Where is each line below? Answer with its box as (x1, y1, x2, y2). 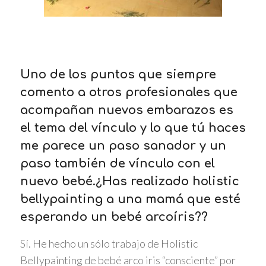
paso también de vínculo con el (20, 157, 215, 171)
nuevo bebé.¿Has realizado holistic (20, 175, 239, 189)
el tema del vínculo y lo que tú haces (20, 121, 246, 135)
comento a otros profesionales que (20, 85, 237, 100)
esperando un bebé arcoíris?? (20, 210, 208, 224)
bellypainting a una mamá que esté (20, 192, 240, 207)
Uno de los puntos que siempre (20, 68, 216, 82)
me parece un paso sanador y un (20, 139, 226, 153)
